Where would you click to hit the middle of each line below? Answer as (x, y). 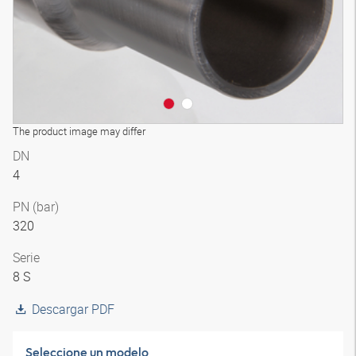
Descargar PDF (73, 309)
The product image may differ (79, 131)
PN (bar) (36, 207)
